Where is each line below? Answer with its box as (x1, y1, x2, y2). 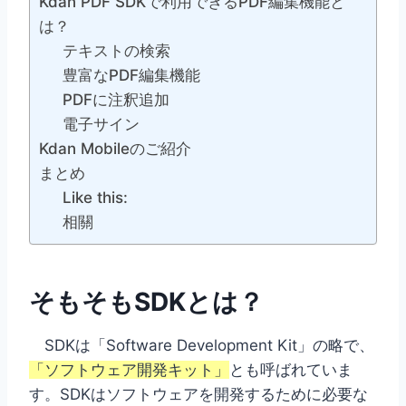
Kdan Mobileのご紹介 (39, 140, 191, 159)
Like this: (62, 188, 128, 208)
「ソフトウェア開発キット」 (29, 361, 229, 380)
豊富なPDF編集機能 (62, 66, 200, 85)
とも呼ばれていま (229, 361, 353, 380)
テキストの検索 (62, 42, 170, 61)
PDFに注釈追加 (62, 91, 169, 110)
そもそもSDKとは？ (29, 286, 264, 318)
